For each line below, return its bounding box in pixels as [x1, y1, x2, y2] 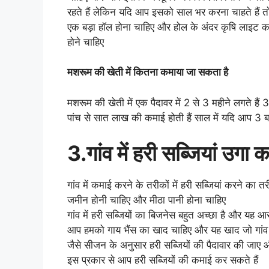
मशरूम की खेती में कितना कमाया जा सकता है [67, 66, 228, 79]
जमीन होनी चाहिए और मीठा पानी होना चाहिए [67, 194, 226, 207]
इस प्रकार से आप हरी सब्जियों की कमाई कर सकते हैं [67, 254, 258, 267]
